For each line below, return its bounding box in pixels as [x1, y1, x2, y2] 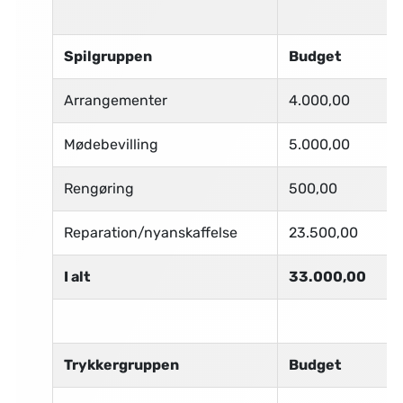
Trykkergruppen [63, 356, 179, 374]
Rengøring [63, 180, 134, 198]
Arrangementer [63, 92, 167, 110]
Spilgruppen [63, 48, 152, 66]
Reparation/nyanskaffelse [63, 224, 237, 242]
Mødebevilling [63, 136, 158, 154]
